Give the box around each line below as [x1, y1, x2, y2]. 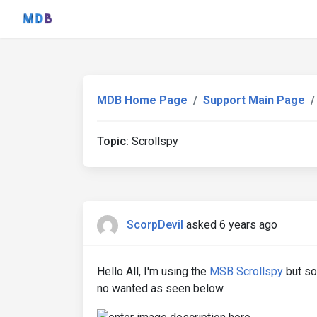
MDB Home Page [97, 93, 188, 107]
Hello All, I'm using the [97, 265, 209, 278]
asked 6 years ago [186, 218, 277, 232]
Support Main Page [203, 93, 305, 107]
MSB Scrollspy [209, 265, 283, 278]
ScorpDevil [127, 218, 183, 232]
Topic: [97, 134, 129, 148]
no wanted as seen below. [97, 282, 225, 295]
